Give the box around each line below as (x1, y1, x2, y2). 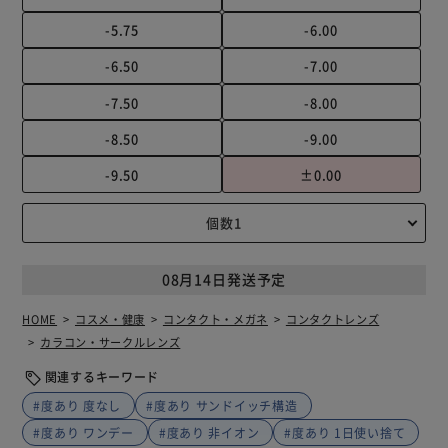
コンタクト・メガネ (162, 310, 268, 327)
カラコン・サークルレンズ (40, 333, 181, 350)
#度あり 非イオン (158, 423, 260, 441)
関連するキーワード (44, 367, 160, 385)
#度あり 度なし (33, 396, 122, 414)
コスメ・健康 (74, 310, 146, 327)
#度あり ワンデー (33, 423, 134, 441)
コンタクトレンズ (285, 310, 380, 327)
